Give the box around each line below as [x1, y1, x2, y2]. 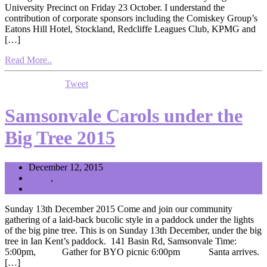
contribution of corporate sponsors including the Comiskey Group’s [5, 13, 257, 23]
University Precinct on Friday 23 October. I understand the [5, 2, 225, 13]
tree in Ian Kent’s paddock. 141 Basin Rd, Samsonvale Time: [5, 235, 241, 246]
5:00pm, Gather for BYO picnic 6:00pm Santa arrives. [5, 246, 262, 257]
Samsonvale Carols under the [5, 105, 243, 127]
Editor [29, 183, 52, 194]
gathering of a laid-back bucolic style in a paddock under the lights [5, 214, 254, 225]
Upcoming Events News [55, 172, 148, 183]
